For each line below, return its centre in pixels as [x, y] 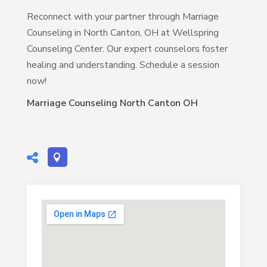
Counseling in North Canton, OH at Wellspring [122, 33]
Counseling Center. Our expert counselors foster [127, 49]
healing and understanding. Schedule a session [123, 65]
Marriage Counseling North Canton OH [112, 103]
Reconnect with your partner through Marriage [122, 17]
